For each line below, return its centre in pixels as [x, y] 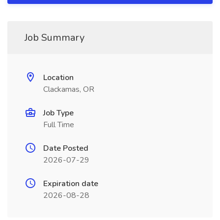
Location [58, 78]
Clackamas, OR [69, 89]
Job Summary [55, 38]
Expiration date [71, 184]
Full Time [59, 125]
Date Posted [66, 148]
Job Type [58, 113]
